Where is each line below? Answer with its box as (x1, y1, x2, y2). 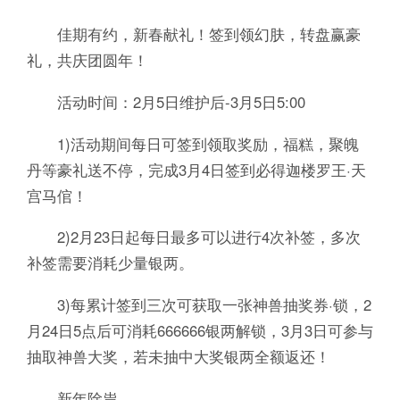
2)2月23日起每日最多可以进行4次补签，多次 (26, 226, 361, 248)
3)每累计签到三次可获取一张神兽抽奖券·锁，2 (26, 294, 371, 316)
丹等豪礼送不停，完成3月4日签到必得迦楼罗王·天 (26, 158, 366, 180)
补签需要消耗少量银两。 (26, 252, 194, 274)
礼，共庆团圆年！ (26, 48, 148, 71)
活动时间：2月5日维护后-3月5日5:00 (26, 90, 305, 112)
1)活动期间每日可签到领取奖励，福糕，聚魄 (26, 132, 359, 154)
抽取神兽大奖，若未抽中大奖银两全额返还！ (26, 346, 330, 368)
